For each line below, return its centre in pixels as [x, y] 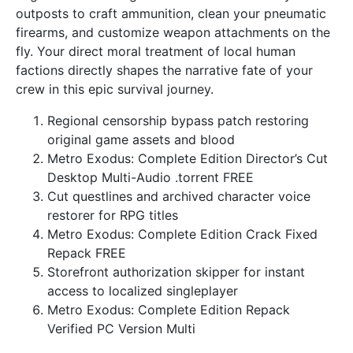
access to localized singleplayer [143, 291]
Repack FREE [87, 253]
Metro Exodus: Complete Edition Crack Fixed [182, 234]
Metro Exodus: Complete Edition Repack [169, 310]
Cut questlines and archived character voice [179, 196]
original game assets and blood [141, 139]
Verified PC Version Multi [121, 329]
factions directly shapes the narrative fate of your [164, 70]
